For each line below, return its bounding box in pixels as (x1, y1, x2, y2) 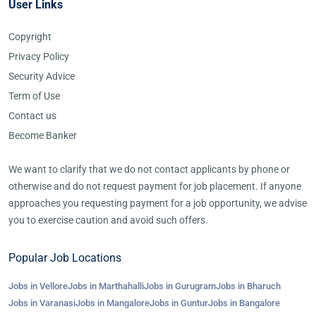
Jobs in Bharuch (216, 281, 281, 291)
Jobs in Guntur (150, 298, 208, 308)
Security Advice (8, 71, 75, 82)
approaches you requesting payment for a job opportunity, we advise (8, 197, 307, 209)
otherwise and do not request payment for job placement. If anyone (8, 181, 301, 192)
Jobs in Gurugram (144, 281, 216, 291)
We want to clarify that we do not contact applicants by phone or (8, 164, 290, 175)
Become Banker (8, 130, 77, 141)
